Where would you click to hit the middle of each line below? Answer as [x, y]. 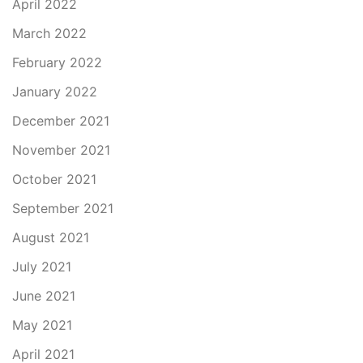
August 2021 [51, 237]
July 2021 [42, 267]
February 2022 [57, 62]
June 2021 [44, 296]
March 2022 [49, 33]
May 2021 [42, 325]
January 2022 [55, 92]
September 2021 [63, 208]
